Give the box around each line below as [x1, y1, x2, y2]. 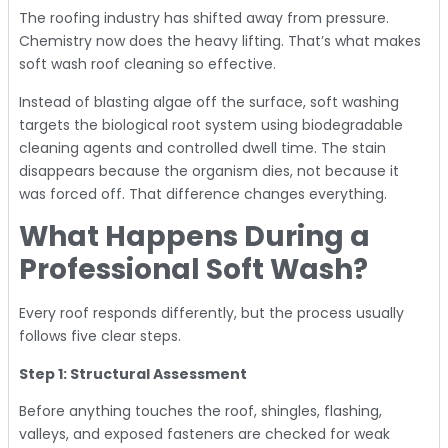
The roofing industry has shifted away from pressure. [19, 8, 389, 29]
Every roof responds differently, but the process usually [19, 303, 404, 324]
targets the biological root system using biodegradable [19, 114, 403, 135]
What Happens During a [19, 217, 370, 257]
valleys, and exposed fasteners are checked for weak [19, 423, 390, 444]
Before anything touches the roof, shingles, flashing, [19, 400, 382, 421]
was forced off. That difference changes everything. [19, 183, 387, 204]
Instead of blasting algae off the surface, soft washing [19, 91, 399, 112]
